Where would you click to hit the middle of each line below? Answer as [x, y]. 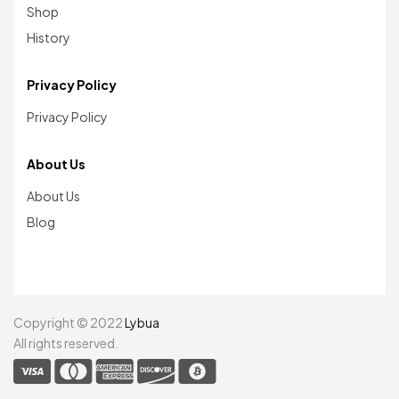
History [49, 38]
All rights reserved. [66, 343]
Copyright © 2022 [69, 323]
